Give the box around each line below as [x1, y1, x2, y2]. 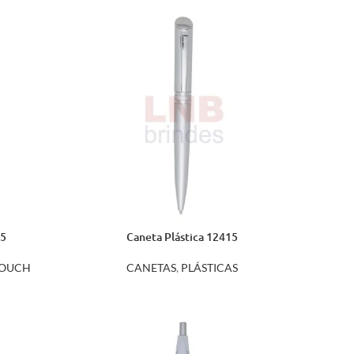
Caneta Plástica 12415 [126, 229, 238, 244]
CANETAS [126, 261, 176, 274]
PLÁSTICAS [181, 261, 238, 274]
